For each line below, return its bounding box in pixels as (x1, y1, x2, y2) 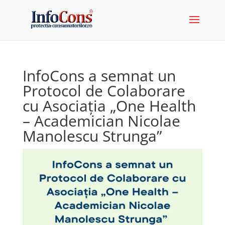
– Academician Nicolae (22, 110, 180, 131)
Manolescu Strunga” (22, 126, 162, 146)
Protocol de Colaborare (22, 80, 185, 101)
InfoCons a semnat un (22, 65, 176, 86)
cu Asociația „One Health (22, 95, 196, 116)
